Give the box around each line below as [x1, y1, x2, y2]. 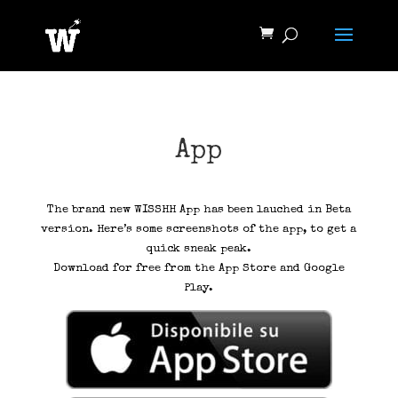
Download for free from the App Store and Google [52, 263, 345, 275]
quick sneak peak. [146, 243, 251, 255]
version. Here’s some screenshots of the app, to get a [41, 224, 357, 235]
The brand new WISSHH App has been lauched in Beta [46, 204, 351, 216]
